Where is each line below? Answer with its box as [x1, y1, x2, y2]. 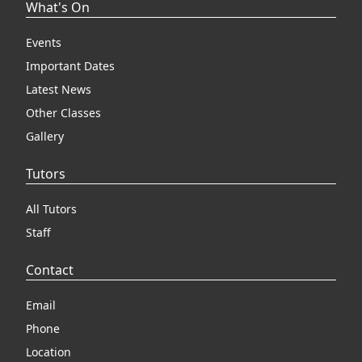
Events [26, 35, 61, 50]
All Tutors [26, 201, 77, 217]
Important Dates [26, 58, 115, 74]
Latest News [26, 82, 91, 97]
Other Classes [26, 105, 101, 120]
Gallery [26, 128, 64, 144]
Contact [26, 261, 74, 279]
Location [26, 344, 71, 360]
